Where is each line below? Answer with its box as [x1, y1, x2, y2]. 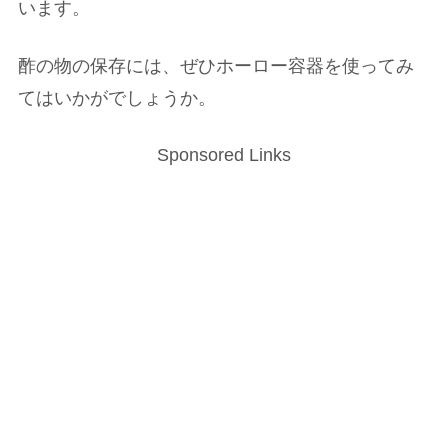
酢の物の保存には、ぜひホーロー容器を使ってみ [18, 55, 414, 76]
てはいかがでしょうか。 [18, 87, 216, 108]
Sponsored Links [157, 144, 291, 165]
